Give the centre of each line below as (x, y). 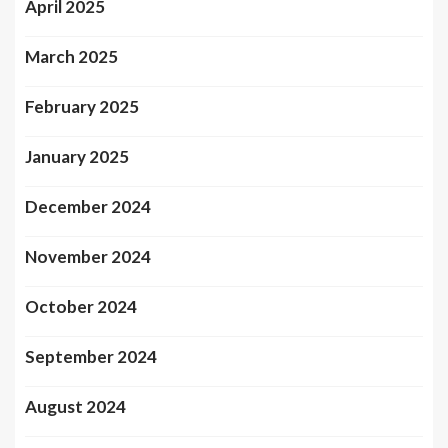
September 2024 (91, 357)
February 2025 (82, 107)
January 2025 (77, 157)
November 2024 (88, 257)
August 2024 (75, 407)
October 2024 (81, 307)
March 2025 (71, 57)
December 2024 (88, 207)
